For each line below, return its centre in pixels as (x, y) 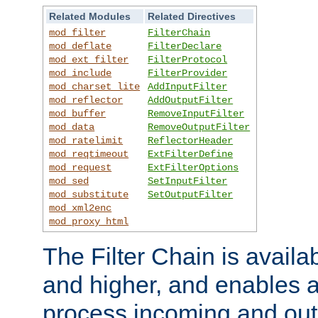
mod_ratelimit (86, 140)
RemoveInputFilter (196, 113)
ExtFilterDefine (191, 154)
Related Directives (192, 16)
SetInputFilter (188, 181)
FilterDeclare (185, 46)
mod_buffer (78, 113)
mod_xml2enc (81, 208)
